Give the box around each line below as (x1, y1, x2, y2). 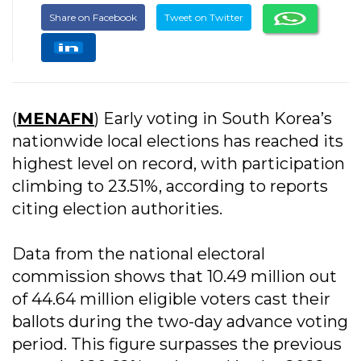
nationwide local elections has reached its (12, 131, 343, 151)
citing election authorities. (12, 198, 222, 218)
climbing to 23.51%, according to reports (12, 176, 328, 196)
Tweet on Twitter (164, 10, 243, 23)
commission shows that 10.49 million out (12, 266, 337, 286)
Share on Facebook (49, 10, 137, 23)
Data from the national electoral (12, 243, 265, 263)
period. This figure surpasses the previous (12, 334, 342, 354)
